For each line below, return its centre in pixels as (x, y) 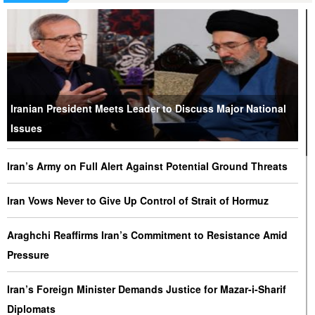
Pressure (28, 255)
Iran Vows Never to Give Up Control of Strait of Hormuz (137, 200)
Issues (26, 128)
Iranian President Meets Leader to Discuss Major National (148, 108)
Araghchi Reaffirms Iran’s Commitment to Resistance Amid (147, 235)
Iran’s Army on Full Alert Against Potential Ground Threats (147, 166)
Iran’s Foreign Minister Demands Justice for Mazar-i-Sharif (146, 289)
